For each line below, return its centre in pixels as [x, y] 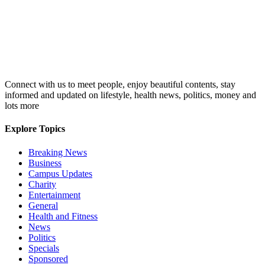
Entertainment [54, 195]
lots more [22, 106]
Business [45, 163]
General [43, 205]
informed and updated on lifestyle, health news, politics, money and [130, 95]
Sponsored [48, 258]
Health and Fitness [63, 216]
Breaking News [58, 152]
